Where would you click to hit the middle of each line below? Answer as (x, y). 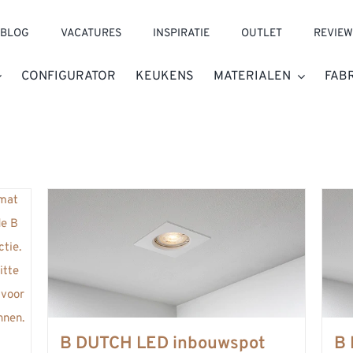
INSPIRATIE (182, 33)
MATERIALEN (253, 76)
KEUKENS (165, 76)
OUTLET (262, 33)
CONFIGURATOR (69, 76)
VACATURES (91, 33)
